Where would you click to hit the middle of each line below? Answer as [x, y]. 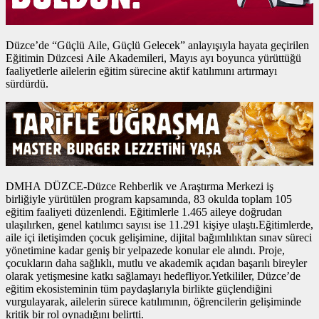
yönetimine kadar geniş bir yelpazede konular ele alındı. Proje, [145, 250]
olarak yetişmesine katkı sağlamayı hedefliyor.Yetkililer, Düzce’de [153, 276]
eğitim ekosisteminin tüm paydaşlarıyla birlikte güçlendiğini [139, 288]
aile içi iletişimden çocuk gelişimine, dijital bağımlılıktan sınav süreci [159, 237]
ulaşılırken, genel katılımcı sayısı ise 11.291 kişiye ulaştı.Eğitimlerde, [159, 224]
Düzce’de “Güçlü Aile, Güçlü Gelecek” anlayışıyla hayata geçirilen [157, 45]
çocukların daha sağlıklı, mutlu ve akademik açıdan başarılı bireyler [156, 263]
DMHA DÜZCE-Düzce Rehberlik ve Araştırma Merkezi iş [140, 186]
